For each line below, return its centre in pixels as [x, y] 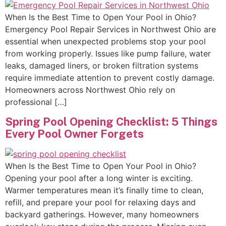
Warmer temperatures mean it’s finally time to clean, [104, 190]
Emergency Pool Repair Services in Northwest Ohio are [110, 30]
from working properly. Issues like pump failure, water [108, 54]
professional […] [36, 102]
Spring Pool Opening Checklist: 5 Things [111, 121]
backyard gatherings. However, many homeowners [102, 214]
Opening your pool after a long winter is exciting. [99, 178]
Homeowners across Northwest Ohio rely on [90, 90]
